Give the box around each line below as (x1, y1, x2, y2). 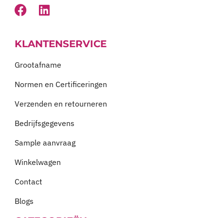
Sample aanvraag (15, 138, 75, 148)
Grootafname (15, 60, 61, 70)
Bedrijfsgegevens (15, 118, 74, 128)
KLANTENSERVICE (15, 38, 107, 50)
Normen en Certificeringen (15, 79, 107, 90)
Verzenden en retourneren (15, 99, 107, 109)
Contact (15, 177, 42, 187)
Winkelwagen (15, 157, 61, 167)
